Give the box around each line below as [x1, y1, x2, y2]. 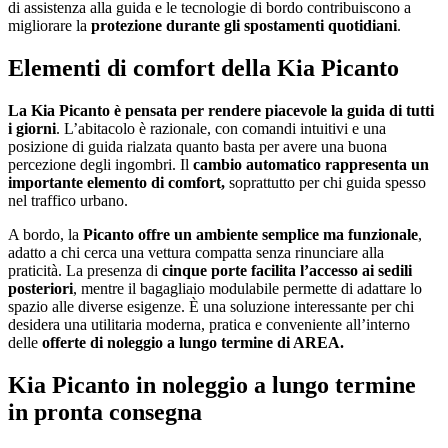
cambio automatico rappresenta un [193, 155, 429, 173]
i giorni [8, 119, 56, 137]
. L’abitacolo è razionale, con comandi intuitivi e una [56, 119, 386, 137]
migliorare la [8, 16, 87, 34]
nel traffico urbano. [8, 191, 128, 209]
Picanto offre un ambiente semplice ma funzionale [79, 225, 418, 243]
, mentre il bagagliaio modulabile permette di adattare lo [73, 279, 422, 297]
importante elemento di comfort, [8, 173, 229, 191]
